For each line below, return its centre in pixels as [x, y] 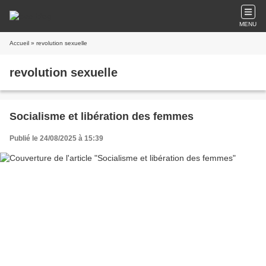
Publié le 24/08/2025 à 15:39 [56, 138]
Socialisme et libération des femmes [102, 116]
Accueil [19, 43]
